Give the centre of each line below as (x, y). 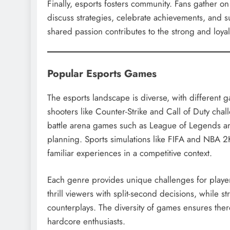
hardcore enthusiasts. (86, 222)
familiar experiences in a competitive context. (130, 153)
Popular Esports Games (102, 73)
